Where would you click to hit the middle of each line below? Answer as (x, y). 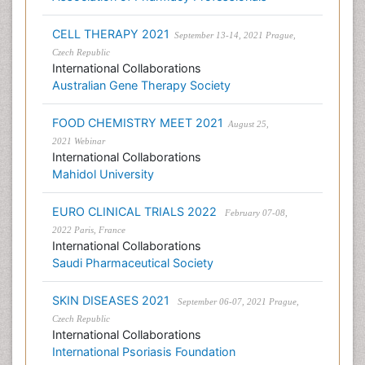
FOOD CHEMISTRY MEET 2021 (138, 123)
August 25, (246, 124)
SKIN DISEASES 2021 (112, 300)
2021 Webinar (79, 141)
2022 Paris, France (89, 230)
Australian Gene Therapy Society (141, 85)
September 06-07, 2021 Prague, (236, 301)
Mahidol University (103, 174)
